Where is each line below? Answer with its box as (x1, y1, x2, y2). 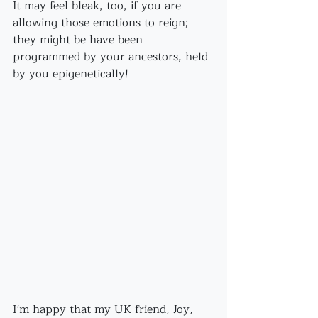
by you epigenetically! (13, 65, 128, 83)
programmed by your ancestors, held (13, 48, 212, 66)
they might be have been (13, 31, 146, 49)
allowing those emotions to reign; (13, 13, 192, 32)
